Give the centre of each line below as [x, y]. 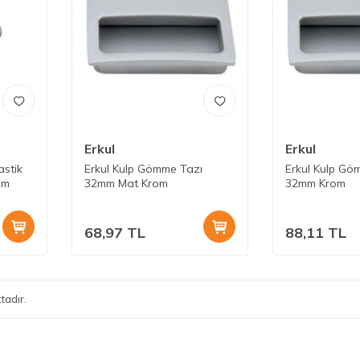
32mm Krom [315, 183]
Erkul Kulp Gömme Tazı [143, 168]
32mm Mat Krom [126, 183]
